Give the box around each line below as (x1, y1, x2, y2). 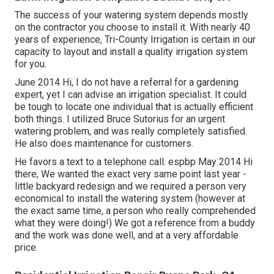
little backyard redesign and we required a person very (15, 180, 246, 192)
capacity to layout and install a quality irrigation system (15, 45, 248, 57)
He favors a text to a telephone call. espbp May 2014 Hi (15, 155, 253, 168)
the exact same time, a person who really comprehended (15, 204, 256, 217)
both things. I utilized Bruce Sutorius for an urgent (15, 113, 225, 125)
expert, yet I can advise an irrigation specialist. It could (15, 88, 246, 100)
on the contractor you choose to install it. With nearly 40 (15, 21, 250, 33)
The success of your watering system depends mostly (15, 9, 248, 21)
